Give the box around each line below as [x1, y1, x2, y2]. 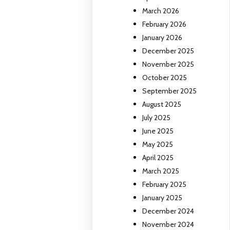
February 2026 [142, 20, 187, 29]
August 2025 [142, 100, 182, 109]
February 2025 [142, 180, 187, 189]
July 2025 [142, 113, 171, 123]
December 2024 [142, 206, 195, 216]
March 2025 [142, 166, 180, 176]
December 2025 [142, 46, 195, 56]
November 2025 [142, 60, 195, 69]
